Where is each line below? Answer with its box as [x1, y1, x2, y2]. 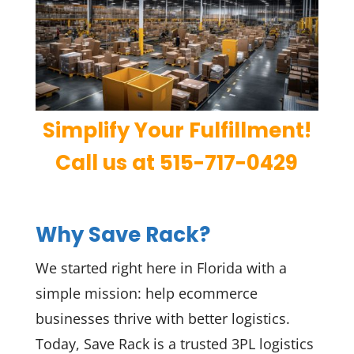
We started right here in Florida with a [35, 258, 287, 278]
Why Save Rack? [35, 220, 210, 250]
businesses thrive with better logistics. [35, 309, 290, 329]
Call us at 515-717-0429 [55, 148, 299, 177]
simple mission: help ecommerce [35, 284, 258, 303]
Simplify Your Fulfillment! [42, 115, 311, 145]
